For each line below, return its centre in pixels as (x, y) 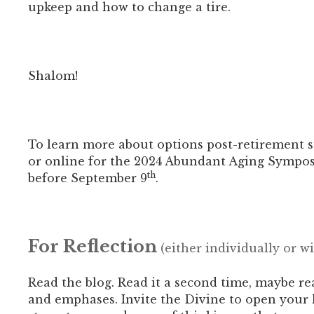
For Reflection (93, 246)
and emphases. (75, 299)
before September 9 (88, 178)
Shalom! (53, 75)
